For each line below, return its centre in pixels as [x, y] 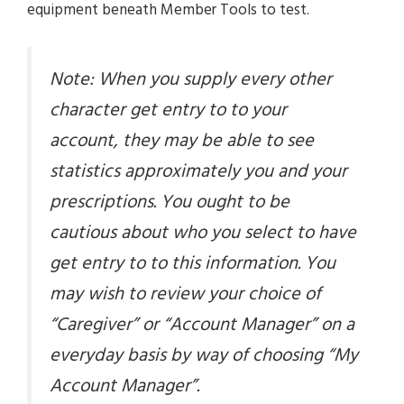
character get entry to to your [168, 110]
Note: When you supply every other [191, 79]
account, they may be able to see [182, 141]
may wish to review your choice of [185, 294]
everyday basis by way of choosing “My [204, 355]
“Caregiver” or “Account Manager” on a [202, 325]
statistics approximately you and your [198, 171]
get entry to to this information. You [193, 263]
